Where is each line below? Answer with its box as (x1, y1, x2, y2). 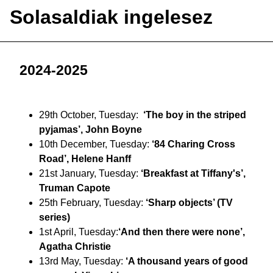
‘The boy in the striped (143, 110, 246, 121)
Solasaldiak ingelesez (10, 6, 213, 29)
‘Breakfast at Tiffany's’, (141, 168, 246, 179)
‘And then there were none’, (118, 227, 245, 238)
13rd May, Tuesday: (39, 256, 126, 267)
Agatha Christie (39, 241, 111, 252)
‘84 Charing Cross (152, 139, 235, 150)
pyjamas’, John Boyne (39, 124, 142, 135)
